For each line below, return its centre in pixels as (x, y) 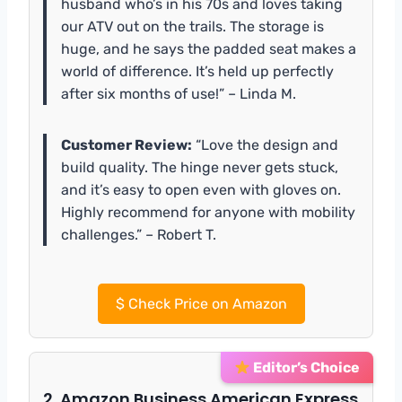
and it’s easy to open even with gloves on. (201, 190)
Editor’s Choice (305, 368)
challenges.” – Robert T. (139, 235)
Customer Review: (127, 145)
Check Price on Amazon (205, 304)
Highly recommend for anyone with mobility (208, 213)
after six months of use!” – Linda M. (179, 94)
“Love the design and (265, 145)
